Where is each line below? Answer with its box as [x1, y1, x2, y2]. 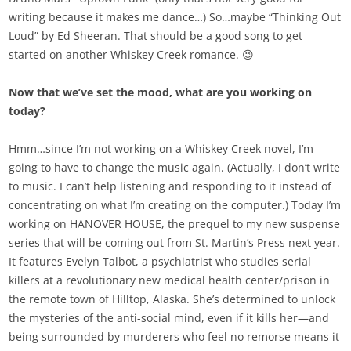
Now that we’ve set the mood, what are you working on [9, 85, 313, 100]
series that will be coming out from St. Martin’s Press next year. [9, 235, 341, 251]
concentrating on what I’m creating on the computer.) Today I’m [9, 197, 342, 213]
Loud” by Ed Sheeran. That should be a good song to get [9, 28, 303, 44]
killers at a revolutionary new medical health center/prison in [9, 273, 331, 288]
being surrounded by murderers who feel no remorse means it [9, 329, 340, 345]
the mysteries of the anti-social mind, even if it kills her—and [9, 310, 330, 326]
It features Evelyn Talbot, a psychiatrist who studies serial [9, 254, 312, 270]
